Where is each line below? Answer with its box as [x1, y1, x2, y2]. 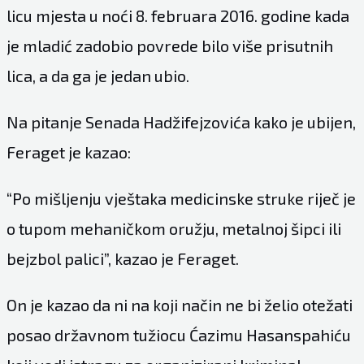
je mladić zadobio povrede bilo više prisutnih [6, 35, 333, 55]
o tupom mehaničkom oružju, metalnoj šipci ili [6, 218, 341, 238]
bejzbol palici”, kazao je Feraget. [6, 248, 239, 268]
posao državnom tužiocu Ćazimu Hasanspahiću [6, 324, 351, 344]
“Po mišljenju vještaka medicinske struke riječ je [6, 188, 356, 208]
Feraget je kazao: [6, 141, 131, 162]
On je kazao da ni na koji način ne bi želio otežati [6, 294, 353, 314]
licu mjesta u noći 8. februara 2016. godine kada [6, 5, 349, 25]
